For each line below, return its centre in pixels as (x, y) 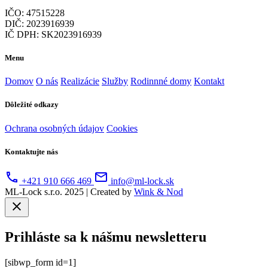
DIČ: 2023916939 (39, 23)
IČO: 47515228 (35, 13)
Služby (115, 81)
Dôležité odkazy (32, 105)
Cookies (122, 128)
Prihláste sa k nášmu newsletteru (106, 237)
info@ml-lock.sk (141, 181)
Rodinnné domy (161, 81)
